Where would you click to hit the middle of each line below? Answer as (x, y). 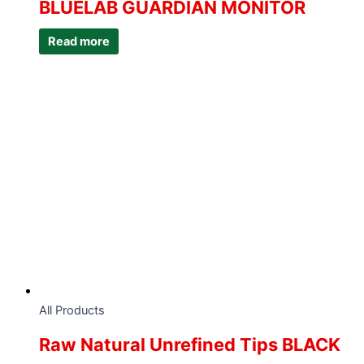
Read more (78, 41)
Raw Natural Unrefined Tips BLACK (190, 345)
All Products (72, 310)
